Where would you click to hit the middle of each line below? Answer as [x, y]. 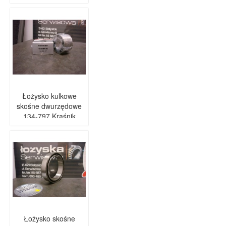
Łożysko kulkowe [49, 96]
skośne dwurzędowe [49, 106]
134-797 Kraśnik [49, 116]
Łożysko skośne [49, 218]
